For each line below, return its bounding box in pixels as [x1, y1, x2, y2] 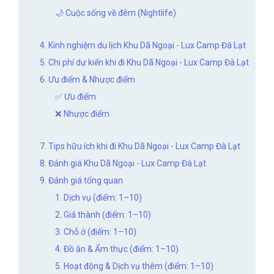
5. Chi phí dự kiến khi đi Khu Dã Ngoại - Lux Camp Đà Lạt [40, 57, 249, 67]
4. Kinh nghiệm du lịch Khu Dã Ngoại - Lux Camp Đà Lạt [40, 40, 246, 50]
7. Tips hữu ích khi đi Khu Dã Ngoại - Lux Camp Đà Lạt [40, 141, 240, 151]
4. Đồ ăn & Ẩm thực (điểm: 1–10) [55, 244, 179, 254]
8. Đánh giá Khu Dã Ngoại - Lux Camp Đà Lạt [40, 158, 206, 168]
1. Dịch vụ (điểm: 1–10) [55, 193, 142, 202]
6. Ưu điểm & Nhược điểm [40, 75, 135, 84]
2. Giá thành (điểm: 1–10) [55, 210, 151, 220]
